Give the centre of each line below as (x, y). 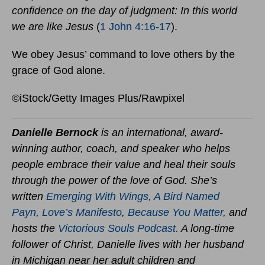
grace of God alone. (59, 71)
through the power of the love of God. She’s (114, 181)
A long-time (206, 229)
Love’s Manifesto (82, 213)
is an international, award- (161, 133)
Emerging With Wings (97, 197)
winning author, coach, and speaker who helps (121, 149)
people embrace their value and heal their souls (124, 165)
